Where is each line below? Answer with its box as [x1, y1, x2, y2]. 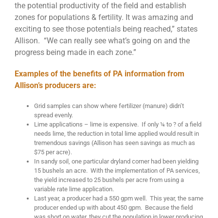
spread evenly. [34, 111, 73, 119]
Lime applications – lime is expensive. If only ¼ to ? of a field [34, 121, 201, 128]
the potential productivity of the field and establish [15, 1, 186, 11]
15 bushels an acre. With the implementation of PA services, [34, 167, 200, 175]
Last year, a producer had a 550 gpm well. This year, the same [34, 195, 203, 202]
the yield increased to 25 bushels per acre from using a [34, 176, 184, 184]
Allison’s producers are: [15, 81, 96, 91]
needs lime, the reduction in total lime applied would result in [34, 130, 199, 138]
